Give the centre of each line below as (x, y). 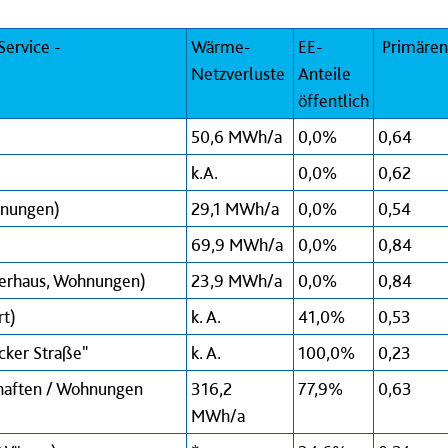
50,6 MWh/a (236, 136)
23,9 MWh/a (238, 280)
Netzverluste (240, 73)
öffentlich (333, 100)
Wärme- (220, 46)
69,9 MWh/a (239, 244)
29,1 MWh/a (237, 208)
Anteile (324, 73)
